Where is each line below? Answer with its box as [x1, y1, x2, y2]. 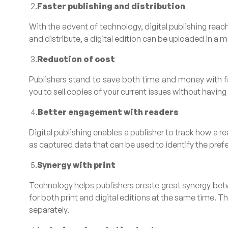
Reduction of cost [37, 54, 115, 64]
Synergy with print [37, 160, 116, 170]
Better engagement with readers [38, 107, 179, 117]
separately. [29, 205, 69, 215]
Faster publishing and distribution [37, 1, 185, 11]
